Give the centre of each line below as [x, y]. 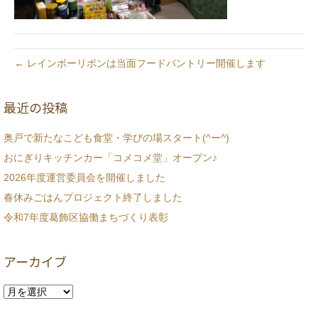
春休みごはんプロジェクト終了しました [93, 198]
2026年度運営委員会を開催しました [84, 178]
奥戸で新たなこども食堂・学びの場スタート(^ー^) [116, 138]
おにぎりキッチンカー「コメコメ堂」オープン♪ [110, 158]
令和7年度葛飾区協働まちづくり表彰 [86, 218]
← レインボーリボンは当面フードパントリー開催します [140, 64]
